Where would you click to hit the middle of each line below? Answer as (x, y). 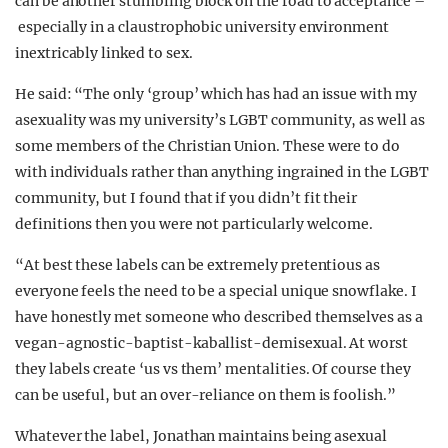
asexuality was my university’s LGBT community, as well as (220, 120)
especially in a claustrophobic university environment (202, 27)
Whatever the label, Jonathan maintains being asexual (201, 436)
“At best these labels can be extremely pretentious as (198, 265)
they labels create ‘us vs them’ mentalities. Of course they (213, 369)
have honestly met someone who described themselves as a (219, 317)
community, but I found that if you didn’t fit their (186, 198)
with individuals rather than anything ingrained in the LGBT (222, 172)
